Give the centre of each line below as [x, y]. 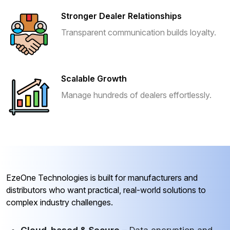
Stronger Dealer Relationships [121, 16]
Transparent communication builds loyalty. [139, 32]
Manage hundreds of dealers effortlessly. [136, 95]
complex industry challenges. [60, 202]
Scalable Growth [94, 78]
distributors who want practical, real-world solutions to [106, 190]
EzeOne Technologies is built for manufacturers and [102, 177]
